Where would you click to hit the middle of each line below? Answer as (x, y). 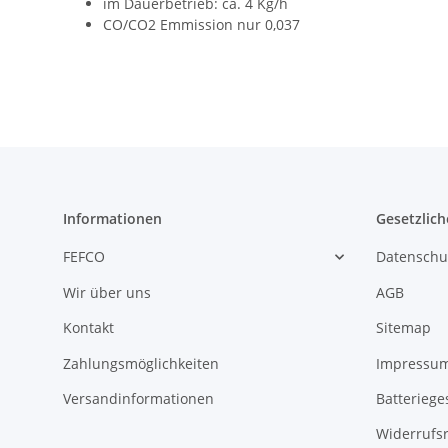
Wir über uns (107, 292)
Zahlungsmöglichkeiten (141, 363)
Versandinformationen (138, 398)
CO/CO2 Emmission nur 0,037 (201, 25)
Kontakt (88, 328)
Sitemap (403, 328)
